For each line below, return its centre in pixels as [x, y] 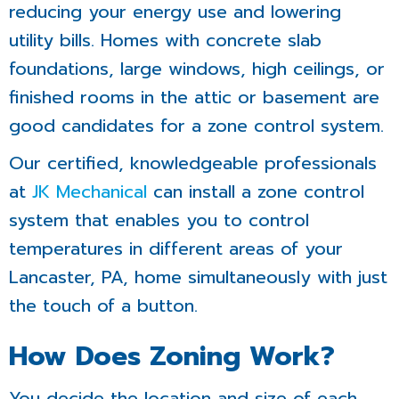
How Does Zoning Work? [172, 357]
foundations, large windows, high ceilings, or [197, 69]
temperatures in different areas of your [176, 249]
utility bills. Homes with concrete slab [165, 41]
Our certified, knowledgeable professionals [193, 163]
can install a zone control [256, 192]
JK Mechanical [90, 192]
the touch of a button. [103, 306]
